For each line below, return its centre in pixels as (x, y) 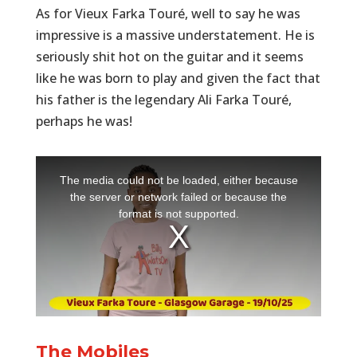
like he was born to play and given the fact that (178, 78)
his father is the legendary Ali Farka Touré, (163, 99)
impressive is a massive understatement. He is (175, 35)
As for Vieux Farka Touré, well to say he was (168, 13)
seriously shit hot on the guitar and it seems (169, 56)
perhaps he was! (84, 121)
